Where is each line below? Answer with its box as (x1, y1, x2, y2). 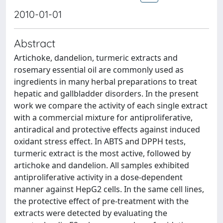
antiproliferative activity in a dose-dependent (14, 172, 183, 183)
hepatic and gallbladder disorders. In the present (14, 88, 199, 99)
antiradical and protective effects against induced (14, 124, 200, 135)
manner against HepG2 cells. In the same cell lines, (14, 184, 204, 195)
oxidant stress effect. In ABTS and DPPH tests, (14, 136, 186, 147)
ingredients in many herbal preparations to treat (14, 76, 197, 87)
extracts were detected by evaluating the (14, 208, 167, 219)
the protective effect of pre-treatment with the (14, 196, 189, 207)
